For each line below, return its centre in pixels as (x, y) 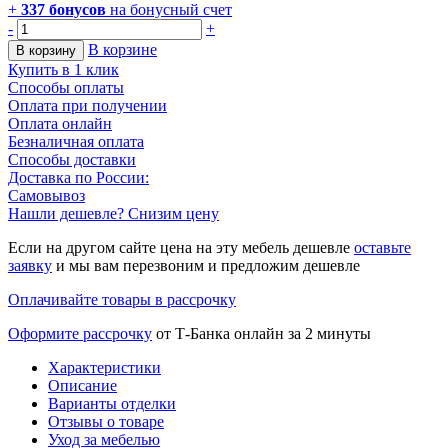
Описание (82, 386)
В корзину (46, 51)
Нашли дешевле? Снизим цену (113, 214)
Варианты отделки (112, 404)
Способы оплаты (66, 88)
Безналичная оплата (76, 142)
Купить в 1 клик (63, 70)
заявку (30, 266)
